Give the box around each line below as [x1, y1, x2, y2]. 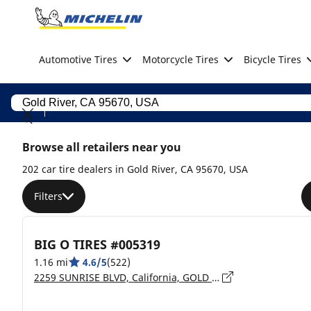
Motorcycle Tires [142, 53, 219, 66]
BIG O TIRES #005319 [34, 235, 160, 253]
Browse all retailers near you [22, 140, 181, 155]
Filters [34, 190, 62, 203]
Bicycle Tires [244, 53, 301, 66]
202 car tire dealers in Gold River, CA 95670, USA [22, 162, 248, 176]
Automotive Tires [39, 53, 117, 66]
